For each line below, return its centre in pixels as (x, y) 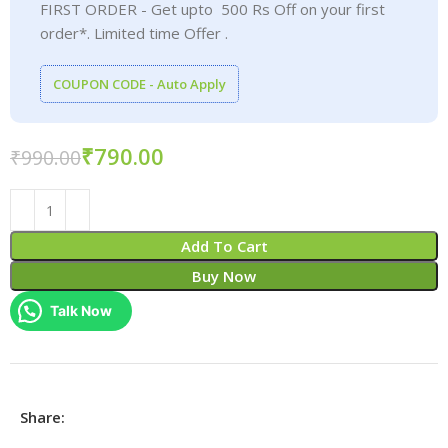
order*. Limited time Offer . (134, 33)
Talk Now (81, 310)
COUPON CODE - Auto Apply (140, 84)
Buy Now (224, 276)
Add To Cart (224, 246)
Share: (43, 417)
